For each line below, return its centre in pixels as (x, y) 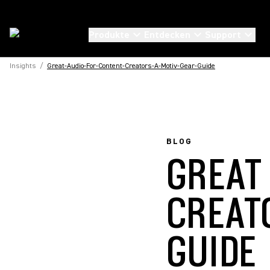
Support (223, 35)
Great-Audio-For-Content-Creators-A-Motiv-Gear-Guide (131, 66)
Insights (23, 66)
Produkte (109, 35)
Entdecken (167, 35)
